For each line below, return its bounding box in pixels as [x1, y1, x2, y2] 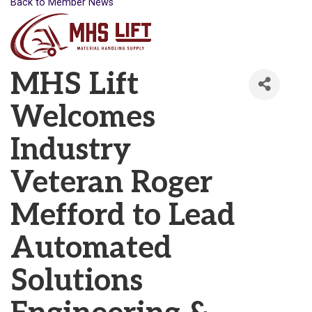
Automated [10, 230, 171, 267]
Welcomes [10, 99, 155, 136]
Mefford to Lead [10, 197, 235, 234]
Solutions [10, 263, 143, 299]
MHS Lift [10, 66, 139, 103]
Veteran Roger [10, 164, 212, 201]
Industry [10, 132, 131, 169]
